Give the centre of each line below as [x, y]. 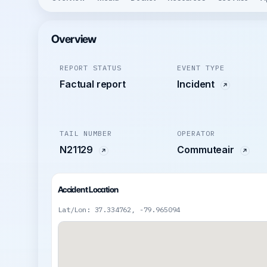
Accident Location [88, 190]
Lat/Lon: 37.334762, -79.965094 [119, 210]
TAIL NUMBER [86, 133]
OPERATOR [196, 133]
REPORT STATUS [91, 68]
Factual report [93, 84]
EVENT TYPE [201, 68]
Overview [74, 39]
